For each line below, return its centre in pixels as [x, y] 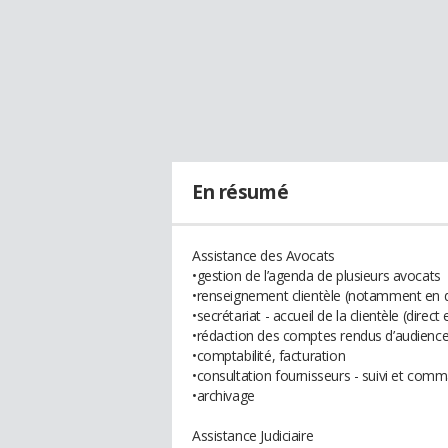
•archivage [223, 395]
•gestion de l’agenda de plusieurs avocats [316, 275]
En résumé [240, 192]
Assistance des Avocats [263, 255]
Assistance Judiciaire [253, 435]
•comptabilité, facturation [269, 355]
